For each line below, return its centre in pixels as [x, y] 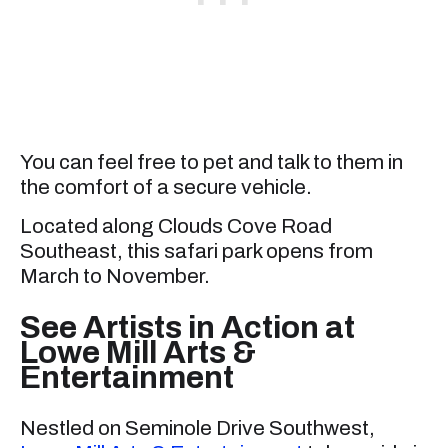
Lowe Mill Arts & [138, 353]
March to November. [115, 276]
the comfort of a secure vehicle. [166, 186]
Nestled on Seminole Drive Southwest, [197, 428]
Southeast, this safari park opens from [196, 251]
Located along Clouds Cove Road [176, 226]
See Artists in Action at [187, 328]
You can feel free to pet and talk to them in [211, 161]
